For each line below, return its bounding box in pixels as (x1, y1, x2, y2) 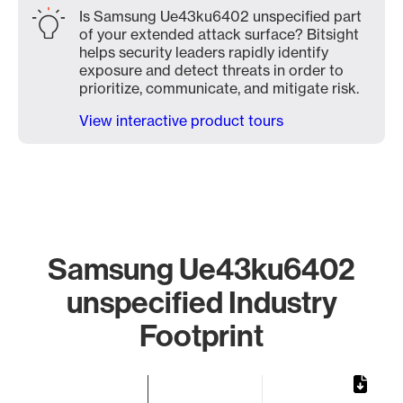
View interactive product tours (79, 112, 283, 130)
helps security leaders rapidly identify (79, 43, 328, 61)
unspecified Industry (66, 282, 337, 321)
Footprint (139, 316, 264, 354)
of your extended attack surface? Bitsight (79, 25, 359, 43)
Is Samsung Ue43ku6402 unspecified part (79, 7, 362, 25)
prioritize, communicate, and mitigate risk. (79, 79, 359, 97)
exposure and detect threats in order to (79, 61, 344, 79)
